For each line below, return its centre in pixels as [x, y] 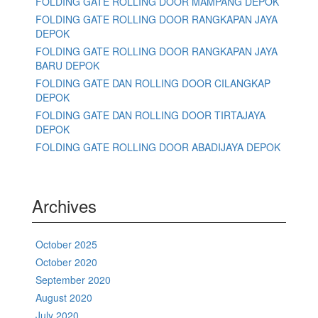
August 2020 [64, 298]
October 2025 [66, 245]
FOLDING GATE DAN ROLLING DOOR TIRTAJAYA [150, 115]
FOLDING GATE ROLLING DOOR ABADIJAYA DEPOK [158, 147]
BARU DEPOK [67, 66]
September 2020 [73, 280]
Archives [64, 206]
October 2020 [66, 262]
